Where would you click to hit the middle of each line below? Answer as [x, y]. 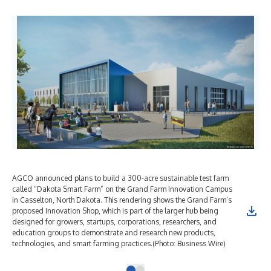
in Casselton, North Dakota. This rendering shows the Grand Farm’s [122, 200]
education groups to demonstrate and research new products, [114, 233]
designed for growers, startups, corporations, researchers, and [114, 222]
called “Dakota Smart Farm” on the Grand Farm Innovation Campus [122, 189]
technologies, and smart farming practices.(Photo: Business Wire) [119, 243]
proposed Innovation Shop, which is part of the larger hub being [115, 211]
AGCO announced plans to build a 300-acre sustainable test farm [120, 178]
